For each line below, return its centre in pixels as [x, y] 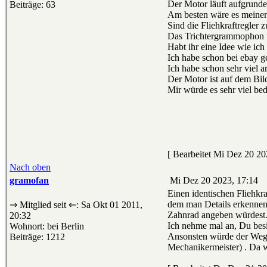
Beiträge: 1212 [37, 237]
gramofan [29, 181]
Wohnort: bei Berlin [47, 226]
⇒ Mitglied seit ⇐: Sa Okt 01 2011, [76, 205]
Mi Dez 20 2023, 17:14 [213, 181]
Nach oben [30, 167]
